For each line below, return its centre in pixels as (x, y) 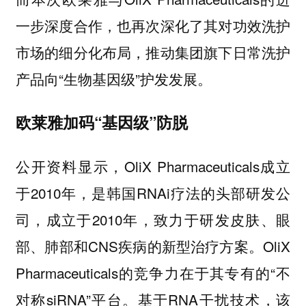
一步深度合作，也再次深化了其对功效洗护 (153, 25)
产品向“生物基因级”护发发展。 (113, 78)
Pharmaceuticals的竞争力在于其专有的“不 (153, 272)
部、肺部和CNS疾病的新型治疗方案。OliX (153, 246)
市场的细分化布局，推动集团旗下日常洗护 (153, 52)
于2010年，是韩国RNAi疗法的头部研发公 (153, 192)
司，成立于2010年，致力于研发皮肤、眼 (153, 219)
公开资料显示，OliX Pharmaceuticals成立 (153, 166)
